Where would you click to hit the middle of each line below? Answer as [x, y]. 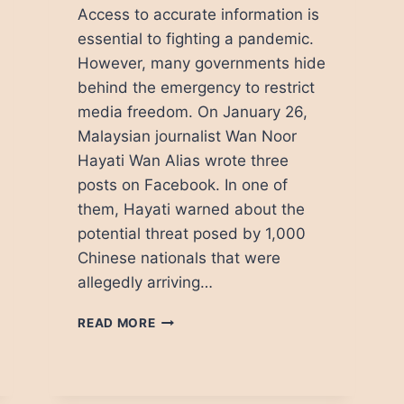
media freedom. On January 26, [193, 111]
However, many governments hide [202, 63]
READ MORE [117, 322]
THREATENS [194, 375]
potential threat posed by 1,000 [192, 233]
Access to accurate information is [199, 14]
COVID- [179, 337]
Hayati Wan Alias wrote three [184, 160]
